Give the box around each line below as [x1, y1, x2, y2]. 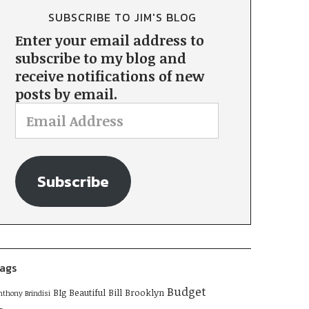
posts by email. [14, 84, 117, 104]
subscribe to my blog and [14, 48, 186, 68]
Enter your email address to [14, 30, 204, 50]
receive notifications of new [14, 66, 204, 86]
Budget [166, 283, 206, 300]
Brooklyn [124, 286, 164, 299]
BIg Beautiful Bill [52, 286, 122, 299]
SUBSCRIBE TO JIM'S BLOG [48, 9, 197, 26]
